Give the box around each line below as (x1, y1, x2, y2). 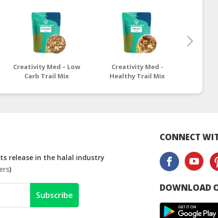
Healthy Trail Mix (109, 72, 165, 81)
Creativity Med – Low (13, 62, 80, 72)
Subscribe (36, 190, 73, 201)
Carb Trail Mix (24, 72, 69, 81)
